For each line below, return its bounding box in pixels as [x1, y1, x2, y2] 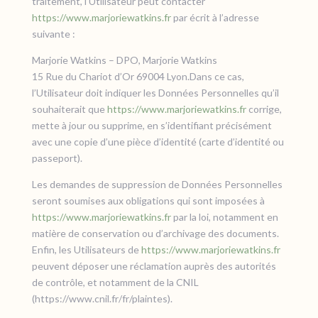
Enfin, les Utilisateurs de [31, 243, 141, 256]
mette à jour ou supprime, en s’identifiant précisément [31, 119, 272, 131]
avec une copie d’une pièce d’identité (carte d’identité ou [31, 136, 284, 148]
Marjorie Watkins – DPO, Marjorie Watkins [31, 54, 217, 66]
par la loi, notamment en [170, 211, 278, 223]
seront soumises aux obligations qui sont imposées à [31, 194, 265, 207]
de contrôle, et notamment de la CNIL [31, 276, 199, 288]
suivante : [31, 28, 75, 40]
